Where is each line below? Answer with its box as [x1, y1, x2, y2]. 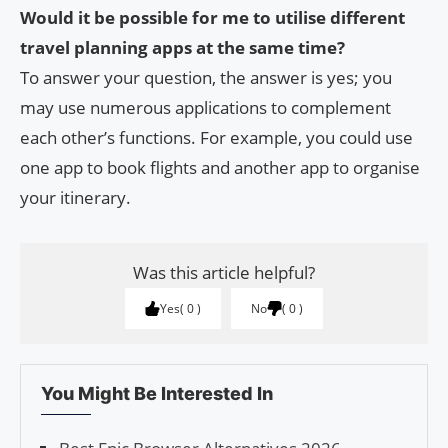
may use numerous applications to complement [20, 95, 391, 119]
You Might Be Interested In [41, 382, 273, 404]
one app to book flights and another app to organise [20, 155, 420, 179]
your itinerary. [20, 185, 131, 209]
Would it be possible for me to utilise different [20, 5, 405, 29]
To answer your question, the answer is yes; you [20, 65, 392, 89]
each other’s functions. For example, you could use [20, 125, 413, 149]
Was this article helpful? [133, 260, 315, 284]
